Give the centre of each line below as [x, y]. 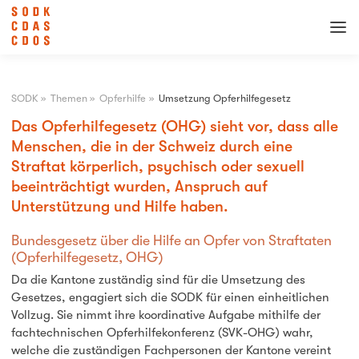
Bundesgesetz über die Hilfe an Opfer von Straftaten [171, 240]
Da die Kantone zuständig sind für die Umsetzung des [158, 280]
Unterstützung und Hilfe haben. [119, 206]
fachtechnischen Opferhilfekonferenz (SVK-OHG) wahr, [162, 333]
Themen [69, 98]
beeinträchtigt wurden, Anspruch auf [139, 186]
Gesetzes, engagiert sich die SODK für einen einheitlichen [170, 298]
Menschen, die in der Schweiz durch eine [151, 146]
